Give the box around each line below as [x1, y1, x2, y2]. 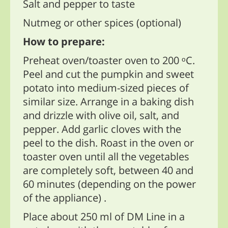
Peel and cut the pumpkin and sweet [23, 67, 194, 81]
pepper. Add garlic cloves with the [23, 122, 181, 136]
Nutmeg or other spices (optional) [23, 16, 181, 30]
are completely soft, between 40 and [23, 163, 193, 178]
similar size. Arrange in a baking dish [23, 95, 194, 109]
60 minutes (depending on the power [23, 177, 196, 191]
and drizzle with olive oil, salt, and [23, 108, 179, 123]
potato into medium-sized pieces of [23, 81, 189, 95]
